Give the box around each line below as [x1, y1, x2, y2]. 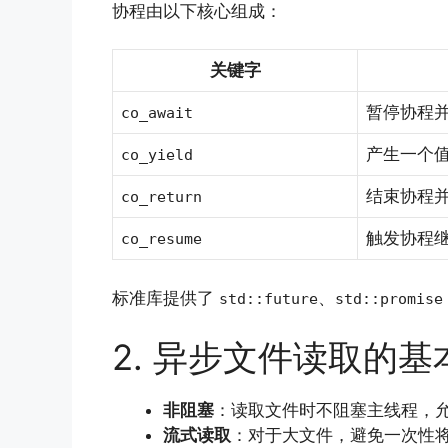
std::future [219, 289, 318, 308]
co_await [121, 104, 193, 123]
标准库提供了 [112, 287, 219, 308]
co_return [121, 188, 202, 207]
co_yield [121, 146, 193, 165]
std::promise [335, 289, 443, 308]
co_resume [121, 230, 202, 249]
